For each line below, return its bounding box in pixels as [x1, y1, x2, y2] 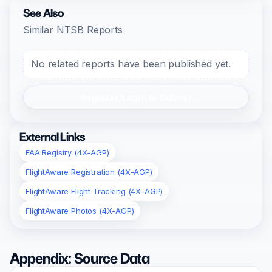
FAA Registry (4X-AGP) [25, 148, 109, 157]
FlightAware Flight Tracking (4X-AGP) [25, 186, 163, 196]
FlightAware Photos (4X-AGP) [25, 206, 134, 216]
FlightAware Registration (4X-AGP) [25, 167, 152, 177]
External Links [19, 130, 86, 144]
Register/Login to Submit [80, 92, 192, 103]
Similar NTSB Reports [23, 24, 123, 36]
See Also [23, 6, 64, 20]
